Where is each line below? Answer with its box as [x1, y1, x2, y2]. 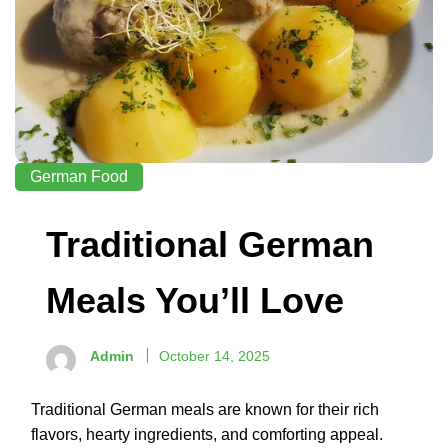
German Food [30, 168, 128, 186]
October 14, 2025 [159, 348, 270, 365]
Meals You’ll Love [46, 280, 344, 322]
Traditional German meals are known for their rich [31, 401, 379, 419]
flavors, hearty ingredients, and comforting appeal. [31, 426, 383, 444]
